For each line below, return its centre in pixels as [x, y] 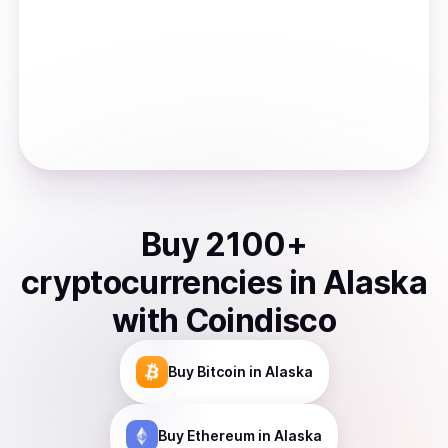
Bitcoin [221, 371]
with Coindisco [224, 320]
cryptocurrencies [151, 282]
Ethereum [221, 435]
